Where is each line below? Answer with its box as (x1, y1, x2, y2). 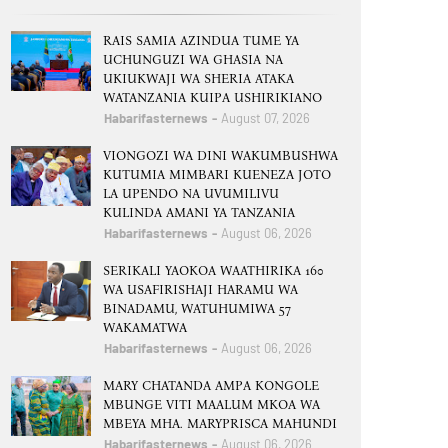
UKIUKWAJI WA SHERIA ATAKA (103, 71, 294, 86)
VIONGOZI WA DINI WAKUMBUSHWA (103, 148, 338, 163)
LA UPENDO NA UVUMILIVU (103, 186, 279, 201)
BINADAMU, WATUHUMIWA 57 (103, 301, 291, 316)
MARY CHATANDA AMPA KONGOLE (103, 378, 319, 393)
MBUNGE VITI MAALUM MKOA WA (103, 397, 320, 412)
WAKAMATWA (103, 320, 187, 335)
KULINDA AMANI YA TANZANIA (103, 205, 295, 220)
